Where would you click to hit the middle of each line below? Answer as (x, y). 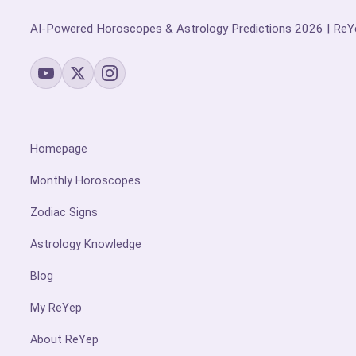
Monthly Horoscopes (85, 181)
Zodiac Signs (64, 213)
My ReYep (56, 308)
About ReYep (64, 340)
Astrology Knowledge (86, 245)
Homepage (59, 149)
